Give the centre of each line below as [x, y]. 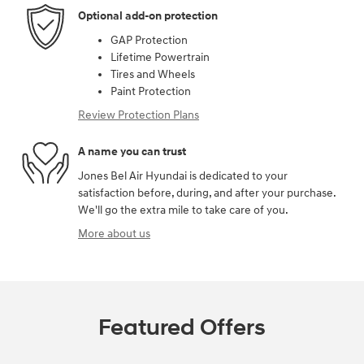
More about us [114, 233]
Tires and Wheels [153, 74]
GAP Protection [149, 40]
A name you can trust [132, 152]
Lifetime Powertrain [160, 57]
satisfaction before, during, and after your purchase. [207, 193]
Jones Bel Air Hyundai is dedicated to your [183, 175]
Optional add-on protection [148, 16]
